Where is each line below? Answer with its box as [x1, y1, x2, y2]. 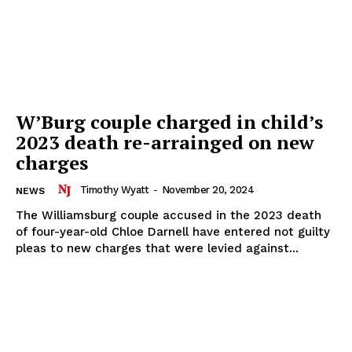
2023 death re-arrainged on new [16, 129, 314, 155]
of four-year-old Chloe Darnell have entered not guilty [16, 224, 330, 239]
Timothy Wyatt [79, 183, 148, 196]
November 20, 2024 [161, 183, 254, 196]
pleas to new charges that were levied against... [16, 240, 299, 255]
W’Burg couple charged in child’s [16, 108, 323, 134]
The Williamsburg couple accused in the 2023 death [16, 207, 321, 222]
